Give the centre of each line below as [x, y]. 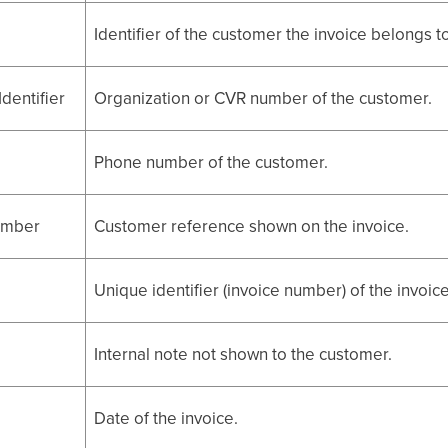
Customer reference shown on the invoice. [252, 226]
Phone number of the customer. [211, 162]
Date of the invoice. [166, 418]
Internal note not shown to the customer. [243, 354]
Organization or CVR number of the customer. [263, 98]
